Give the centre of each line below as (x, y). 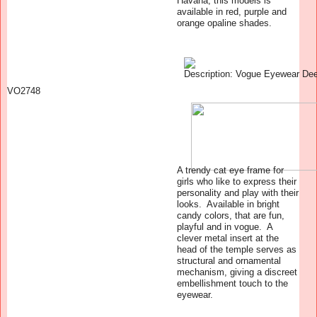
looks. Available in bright (228, 204)
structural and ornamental (229, 260)
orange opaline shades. (224, 23)
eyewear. (195, 294)
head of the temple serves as (237, 249)
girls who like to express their (237, 181)
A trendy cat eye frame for (230, 170)
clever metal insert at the (228, 238)
